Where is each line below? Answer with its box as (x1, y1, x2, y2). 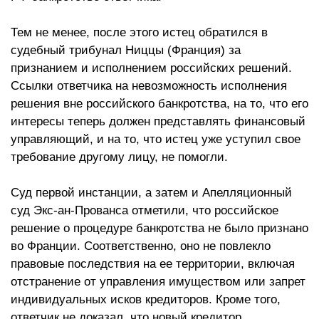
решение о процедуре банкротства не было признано (11, 221, 308, 236)
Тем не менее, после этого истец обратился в (11, 26, 268, 40)
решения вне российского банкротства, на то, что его (11, 97, 308, 111)
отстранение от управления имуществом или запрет (11, 275, 305, 289)
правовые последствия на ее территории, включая (11, 257, 295, 271)
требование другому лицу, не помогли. (11, 150, 231, 164)
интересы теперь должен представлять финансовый (11, 115, 305, 129)
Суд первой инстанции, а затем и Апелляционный (11, 186, 292, 200)
